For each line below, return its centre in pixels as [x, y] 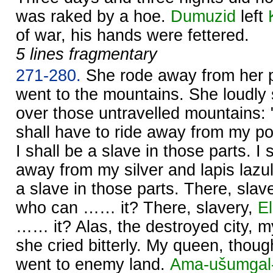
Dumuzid [203, 16]
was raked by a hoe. [93, 16]
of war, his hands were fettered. [133, 35]
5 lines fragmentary [87, 54]
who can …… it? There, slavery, [137, 207]
